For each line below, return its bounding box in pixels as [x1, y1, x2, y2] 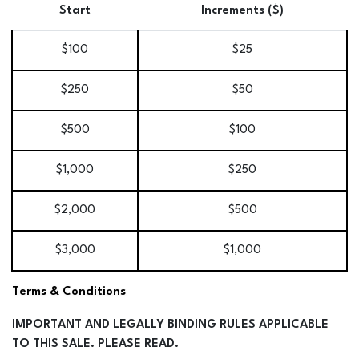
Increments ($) [201, 4, 284, 17]
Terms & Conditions [12, 285, 126, 298]
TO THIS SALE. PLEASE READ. [12, 337, 179, 350]
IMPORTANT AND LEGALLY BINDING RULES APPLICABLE [12, 318, 329, 331]
